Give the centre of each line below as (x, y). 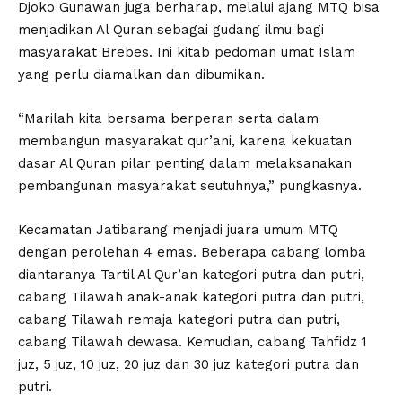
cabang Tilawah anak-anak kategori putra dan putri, (191, 297)
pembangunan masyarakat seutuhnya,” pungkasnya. (190, 185)
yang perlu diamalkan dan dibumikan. (141, 74)
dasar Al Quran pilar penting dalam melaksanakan (185, 163)
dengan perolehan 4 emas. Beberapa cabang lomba (192, 252)
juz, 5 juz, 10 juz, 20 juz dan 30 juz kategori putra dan (188, 364)
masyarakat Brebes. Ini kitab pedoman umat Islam (187, 52)
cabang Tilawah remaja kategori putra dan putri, (179, 319)
